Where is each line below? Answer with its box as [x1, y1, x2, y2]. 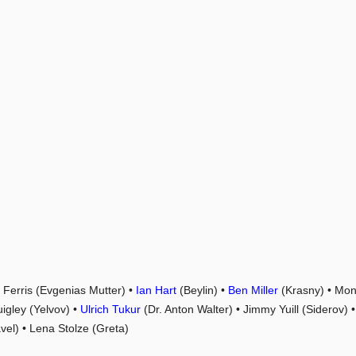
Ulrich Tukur [80, 303, 141, 316]
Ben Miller [228, 284, 278, 297]
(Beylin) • [176, 284, 228, 297]
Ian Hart [136, 284, 176, 297]
